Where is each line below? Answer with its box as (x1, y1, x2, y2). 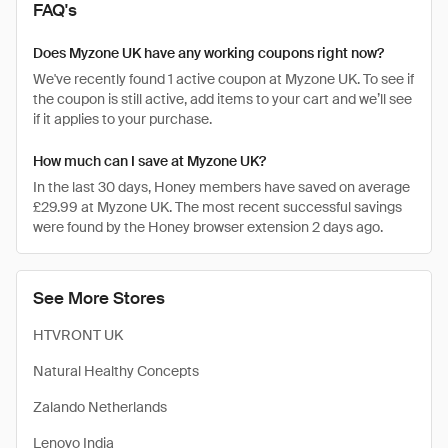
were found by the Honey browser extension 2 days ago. (33, 218, 383, 236)
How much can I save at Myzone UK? (33, 152, 266, 170)
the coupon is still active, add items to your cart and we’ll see (33, 90, 412, 108)
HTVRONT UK (33, 326, 123, 344)
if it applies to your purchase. (33, 110, 212, 128)
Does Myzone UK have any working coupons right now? (33, 44, 384, 62)
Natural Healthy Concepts (33, 362, 199, 380)
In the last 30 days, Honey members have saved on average (33, 178, 410, 196)
